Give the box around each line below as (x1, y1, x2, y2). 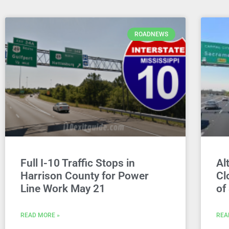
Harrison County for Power (20, 170, 149, 182)
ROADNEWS (134, 31, 168, 38)
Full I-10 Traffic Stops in (20, 157, 135, 170)
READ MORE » (20, 212, 60, 219)
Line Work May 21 (20, 182, 105, 195)
